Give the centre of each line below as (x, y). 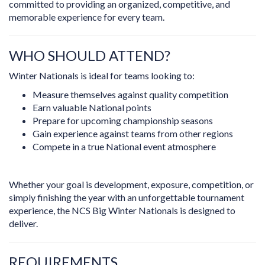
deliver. (23, 224)
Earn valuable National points (92, 108)
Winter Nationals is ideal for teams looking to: (102, 76)
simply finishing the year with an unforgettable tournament (127, 198)
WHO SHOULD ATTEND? (90, 56)
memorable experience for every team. (87, 17)
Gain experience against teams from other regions (133, 134)
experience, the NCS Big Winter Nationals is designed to (122, 211)
